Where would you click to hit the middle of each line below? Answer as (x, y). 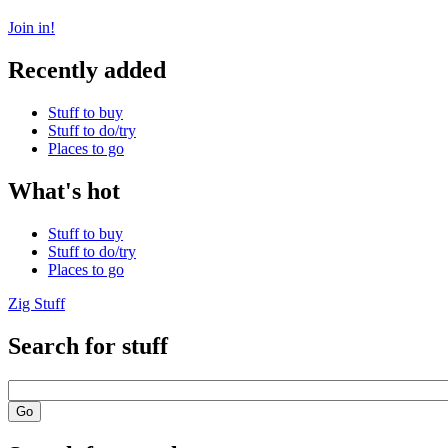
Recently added (87, 70)
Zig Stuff (36, 304)
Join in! (31, 28)
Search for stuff (88, 345)
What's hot (64, 191)
